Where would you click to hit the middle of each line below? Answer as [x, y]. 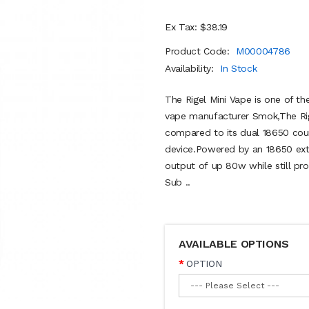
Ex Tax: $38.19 [197, 27]
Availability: [191, 68]
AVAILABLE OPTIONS [234, 244]
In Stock [239, 68]
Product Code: [199, 51]
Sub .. [178, 182]
